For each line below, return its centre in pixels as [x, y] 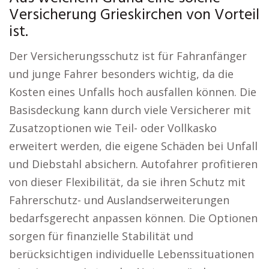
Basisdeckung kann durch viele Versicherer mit [130, 110]
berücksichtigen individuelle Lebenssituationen [131, 254]
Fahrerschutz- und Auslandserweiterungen [119, 200]
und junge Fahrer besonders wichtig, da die [121, 74]
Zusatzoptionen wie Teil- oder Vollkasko [113, 128]
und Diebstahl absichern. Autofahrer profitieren [133, 164]
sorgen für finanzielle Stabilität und [101, 236]
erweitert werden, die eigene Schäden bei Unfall [133, 146]
